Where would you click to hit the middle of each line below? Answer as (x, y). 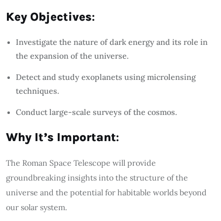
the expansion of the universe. (72, 55)
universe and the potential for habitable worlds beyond (106, 192)
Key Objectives (49, 17)
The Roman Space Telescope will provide (81, 163)
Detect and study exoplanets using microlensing (106, 77)
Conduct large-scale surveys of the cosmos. (96, 112)
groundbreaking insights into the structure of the (97, 177)
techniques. (37, 91)
